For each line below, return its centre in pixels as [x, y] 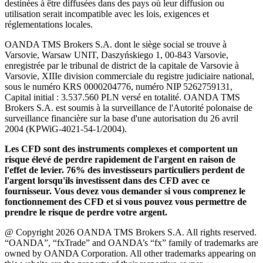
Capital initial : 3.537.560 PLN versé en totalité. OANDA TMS [122, 97]
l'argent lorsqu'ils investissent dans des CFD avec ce [107, 180]
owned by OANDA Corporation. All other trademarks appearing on [130, 253]
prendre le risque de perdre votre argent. [87, 212]
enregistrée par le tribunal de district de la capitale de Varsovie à [122, 65]
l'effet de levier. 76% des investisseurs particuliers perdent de [125, 170]
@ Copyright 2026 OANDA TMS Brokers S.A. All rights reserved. [131, 232]
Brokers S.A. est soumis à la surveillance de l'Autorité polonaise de [129, 107]
